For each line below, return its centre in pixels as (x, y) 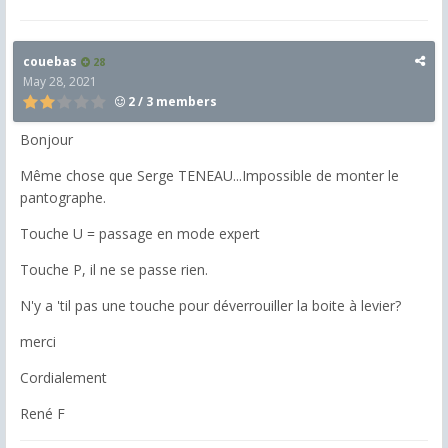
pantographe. (63, 198)
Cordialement (63, 378)
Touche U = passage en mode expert (140, 234)
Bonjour (46, 140)
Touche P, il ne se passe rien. (114, 270)
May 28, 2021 (60, 82)
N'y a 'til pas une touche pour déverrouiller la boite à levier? (210, 306)
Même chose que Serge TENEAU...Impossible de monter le (209, 176)
